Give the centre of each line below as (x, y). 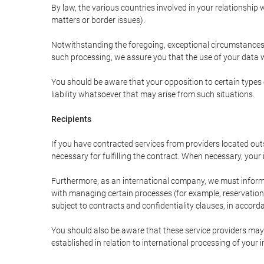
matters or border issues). (98, 20)
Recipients (71, 119)
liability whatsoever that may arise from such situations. (153, 94)
